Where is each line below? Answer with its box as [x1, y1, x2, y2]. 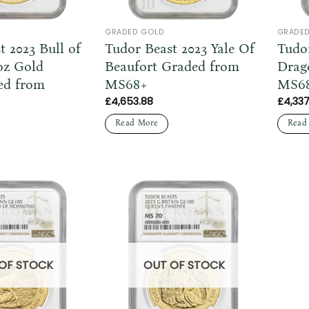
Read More [115, 118, 159, 128]
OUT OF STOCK [143, 257, 226, 273]
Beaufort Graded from [105, 57, 240, 74]
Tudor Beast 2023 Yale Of [105, 39, 255, 57]
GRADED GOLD [105, 26, 165, 37]
